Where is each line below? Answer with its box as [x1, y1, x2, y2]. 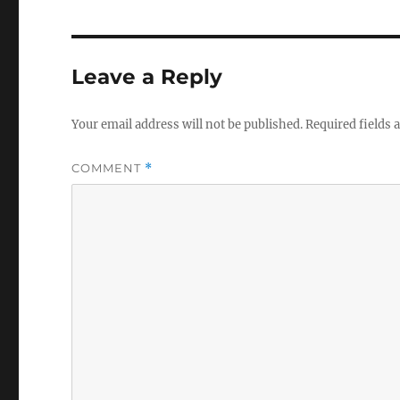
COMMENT [71, 161, 146, 176]
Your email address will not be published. [71, 117, 304, 133]
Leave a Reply [71, 64, 223, 90]
